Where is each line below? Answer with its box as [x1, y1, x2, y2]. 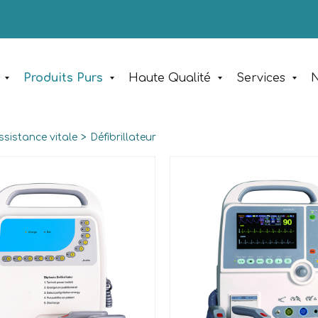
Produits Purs [23, 72, 103, 84]
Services [236, 72, 285, 84]
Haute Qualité [128, 72, 211, 84]
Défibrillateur [90, 132, 156, 143]
